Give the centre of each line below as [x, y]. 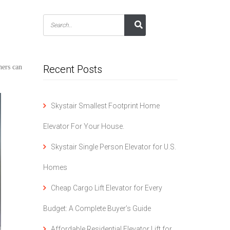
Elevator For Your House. [83, 126]
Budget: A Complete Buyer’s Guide [97, 208]
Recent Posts [72, 69]
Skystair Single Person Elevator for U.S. [113, 147]
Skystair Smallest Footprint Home [105, 106]
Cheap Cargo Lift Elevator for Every [106, 188]
